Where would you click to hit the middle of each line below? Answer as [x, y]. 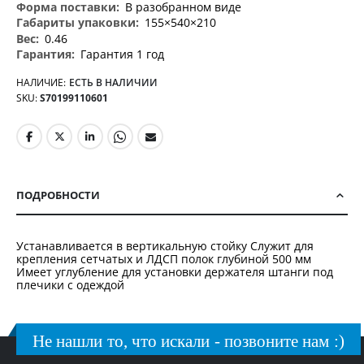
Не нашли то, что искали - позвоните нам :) [188, 341]
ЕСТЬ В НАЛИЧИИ [113, 82]
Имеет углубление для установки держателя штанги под [175, 272]
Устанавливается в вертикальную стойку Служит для [165, 246]
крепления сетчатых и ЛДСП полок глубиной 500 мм [164, 259]
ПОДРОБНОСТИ [58, 195]
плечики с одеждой [70, 285]
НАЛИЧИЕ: [41, 82]
